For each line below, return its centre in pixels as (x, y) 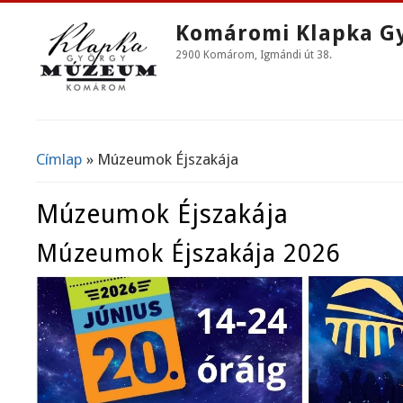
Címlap (59, 159)
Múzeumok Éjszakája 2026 (188, 253)
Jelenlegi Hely (100, 172)
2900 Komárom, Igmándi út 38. (254, 55)
